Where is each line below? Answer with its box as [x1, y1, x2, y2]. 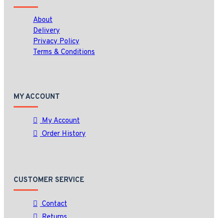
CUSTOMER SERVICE [14, 176, 84, 185]
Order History [42, 129, 86, 139]
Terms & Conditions [33, 48, 95, 57]
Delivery [33, 26, 60, 36]
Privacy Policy [33, 37, 79, 46]
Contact [42, 200, 67, 209]
